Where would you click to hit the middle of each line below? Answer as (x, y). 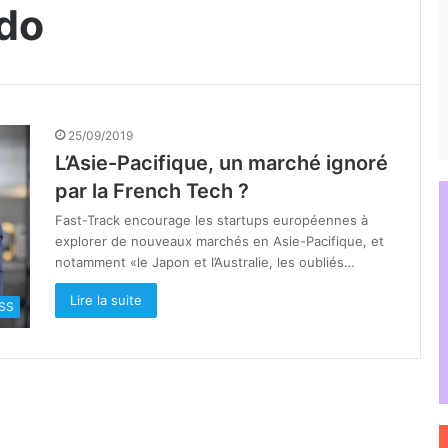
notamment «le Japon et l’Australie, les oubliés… (205, 262)
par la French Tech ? (152, 191)
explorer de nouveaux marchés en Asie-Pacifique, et (219, 241)
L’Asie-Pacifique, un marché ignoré (221, 163)
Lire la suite (106, 300)
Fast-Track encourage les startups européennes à (211, 220)
